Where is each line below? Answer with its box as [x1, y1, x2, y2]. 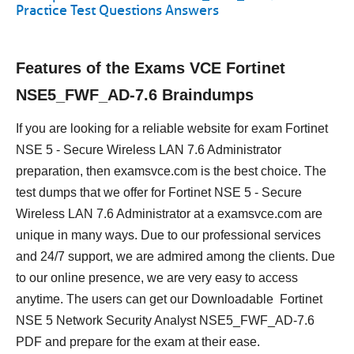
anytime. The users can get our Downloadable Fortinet [16, 292, 322, 306]
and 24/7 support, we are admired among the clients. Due [16, 250, 335, 263]
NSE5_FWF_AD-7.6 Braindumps [16, 86, 254, 104]
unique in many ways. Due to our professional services [16, 228, 321, 242]
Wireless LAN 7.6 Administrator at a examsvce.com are [16, 207, 322, 220]
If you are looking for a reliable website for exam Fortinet [16, 122, 328, 135]
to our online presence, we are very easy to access [16, 271, 298, 284]
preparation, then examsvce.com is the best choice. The [16, 164, 326, 178]
